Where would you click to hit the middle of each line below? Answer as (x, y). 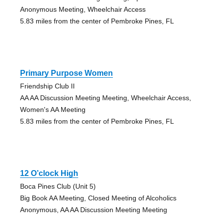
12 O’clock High (49, 173)
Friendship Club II (47, 86)
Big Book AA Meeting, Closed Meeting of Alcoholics (98, 198)
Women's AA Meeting (53, 109)
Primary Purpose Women (66, 73)
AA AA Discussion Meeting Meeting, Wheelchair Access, (105, 98)
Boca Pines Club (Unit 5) (58, 186)
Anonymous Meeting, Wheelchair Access (83, 9)
